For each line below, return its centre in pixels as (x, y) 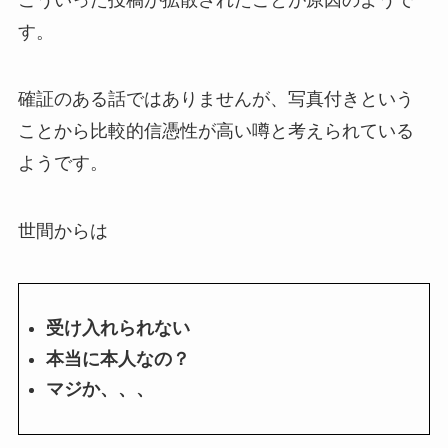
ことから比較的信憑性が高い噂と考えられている (215, 131)
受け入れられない (117, 328)
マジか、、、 (99, 389)
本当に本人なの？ (117, 358)
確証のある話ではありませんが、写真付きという (215, 99)
